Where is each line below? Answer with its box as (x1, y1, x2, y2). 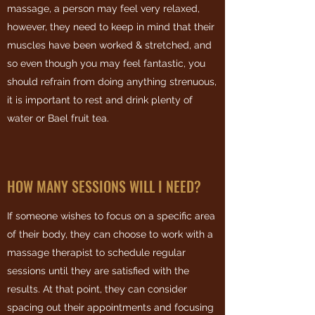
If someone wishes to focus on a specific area (7, 210, 215, 221)
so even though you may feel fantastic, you (7, 58, 205, 69)
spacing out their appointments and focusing (7, 302, 214, 313)
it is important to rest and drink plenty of (7, 94, 193, 105)
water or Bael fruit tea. (7, 112, 109, 124)
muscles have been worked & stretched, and (7, 39, 212, 51)
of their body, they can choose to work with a (7, 229, 213, 240)
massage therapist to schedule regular (7, 247, 186, 258)
